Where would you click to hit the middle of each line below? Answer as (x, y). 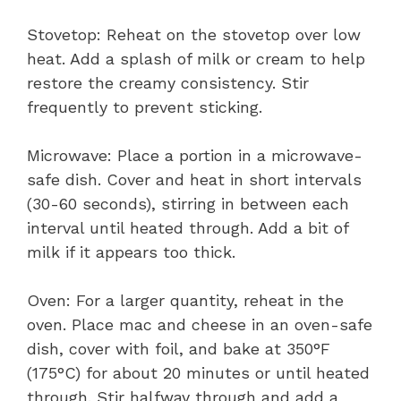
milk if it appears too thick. (131, 252)
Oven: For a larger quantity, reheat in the (185, 300)
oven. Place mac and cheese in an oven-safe (200, 324)
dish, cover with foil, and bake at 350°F (179, 348)
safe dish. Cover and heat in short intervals (194, 179)
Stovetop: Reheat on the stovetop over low (194, 34)
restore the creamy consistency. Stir (168, 82)
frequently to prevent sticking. (145, 107)
